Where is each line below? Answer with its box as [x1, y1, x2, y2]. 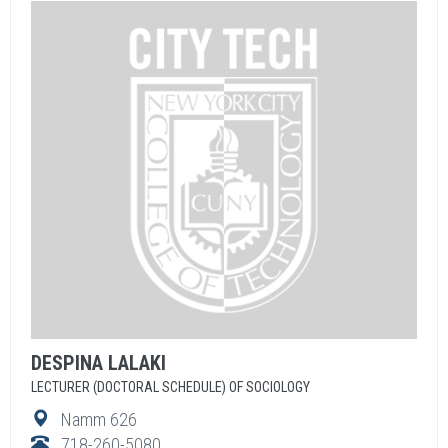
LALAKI [108, 351, 166, 375]
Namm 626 [61, 409, 137, 430]
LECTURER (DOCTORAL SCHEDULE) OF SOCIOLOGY [31, 379, 310, 395]
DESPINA [31, 351, 108, 375]
